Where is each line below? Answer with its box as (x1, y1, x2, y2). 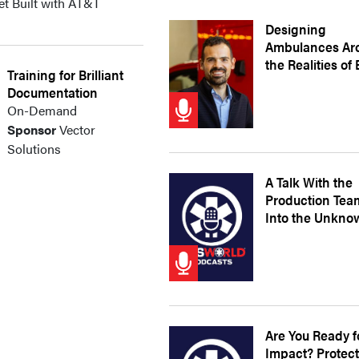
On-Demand (7, 101, 78, 119)
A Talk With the (265, 172, 353, 192)
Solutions (7, 139, 62, 158)
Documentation (7, 83, 99, 102)
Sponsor (7, 120, 57, 139)
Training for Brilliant (7, 65, 124, 84)
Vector (56, 120, 96, 139)
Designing (265, 19, 327, 38)
